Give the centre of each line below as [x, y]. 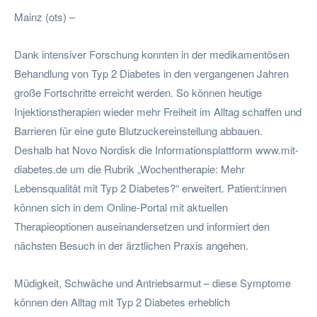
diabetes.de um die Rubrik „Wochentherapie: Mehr [129, 168]
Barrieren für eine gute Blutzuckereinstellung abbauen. [138, 130]
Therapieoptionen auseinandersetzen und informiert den [142, 226]
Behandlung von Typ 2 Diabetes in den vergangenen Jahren [151, 73]
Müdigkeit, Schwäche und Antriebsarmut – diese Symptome [152, 282]
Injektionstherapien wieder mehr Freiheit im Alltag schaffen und [158, 111]
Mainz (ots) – [45, 16]
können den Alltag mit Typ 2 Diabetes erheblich [122, 301]
